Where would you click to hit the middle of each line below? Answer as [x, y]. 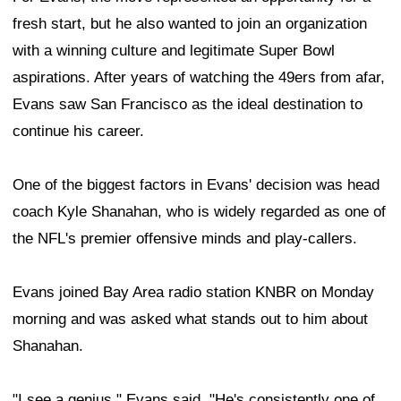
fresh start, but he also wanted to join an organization [190, 24]
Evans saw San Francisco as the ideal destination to [188, 104]
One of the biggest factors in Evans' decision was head [196, 185]
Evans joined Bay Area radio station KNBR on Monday [193, 292]
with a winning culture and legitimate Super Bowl [174, 51]
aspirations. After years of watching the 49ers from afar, [199, 77]
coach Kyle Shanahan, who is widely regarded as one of [199, 212]
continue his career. [78, 131]
